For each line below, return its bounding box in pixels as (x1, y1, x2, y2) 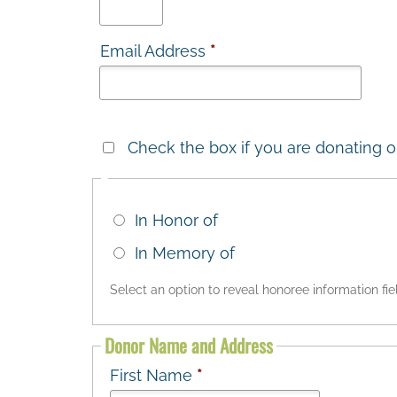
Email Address (99, 42, 210, 60)
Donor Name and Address (104, 331, 273, 360)
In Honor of (134, 210, 218, 230)
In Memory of (134, 243, 235, 262)
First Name (109, 366, 197, 385)
